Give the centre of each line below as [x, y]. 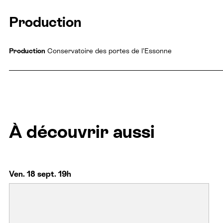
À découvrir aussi [82, 131]
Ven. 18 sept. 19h [40, 174]
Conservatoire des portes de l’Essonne [109, 51]
